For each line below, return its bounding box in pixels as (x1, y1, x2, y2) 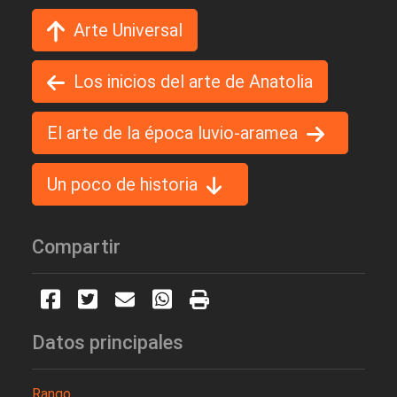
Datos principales (32, 331, 183, 354)
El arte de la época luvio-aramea (47, 122, 298, 144)
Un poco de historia (47, 174, 198, 196)
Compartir (32, 236, 121, 259)
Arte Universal (74, 19, 183, 41)
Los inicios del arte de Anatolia (74, 71, 313, 93)
